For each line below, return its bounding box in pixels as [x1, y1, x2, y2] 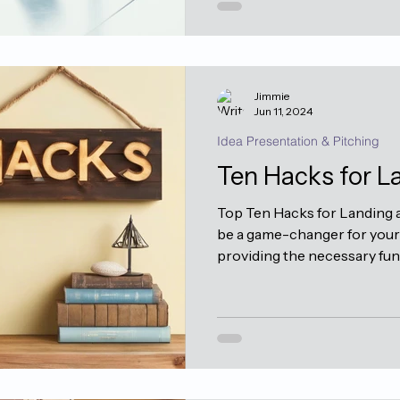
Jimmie [254, 89, 289, 103]
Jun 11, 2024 [254, 104, 312, 118]
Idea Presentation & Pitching [217, 133, 379, 149]
